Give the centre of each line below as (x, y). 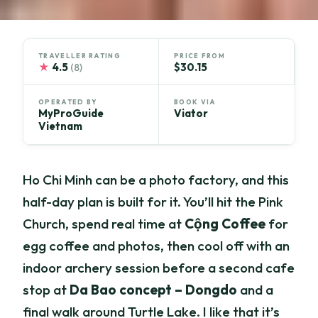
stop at (46, 290)
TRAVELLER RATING (79, 55)
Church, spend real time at (104, 224)
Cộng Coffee (225, 224)
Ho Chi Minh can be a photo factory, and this (156, 180)
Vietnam (61, 126)
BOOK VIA (195, 102)
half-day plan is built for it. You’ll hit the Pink (153, 202)
